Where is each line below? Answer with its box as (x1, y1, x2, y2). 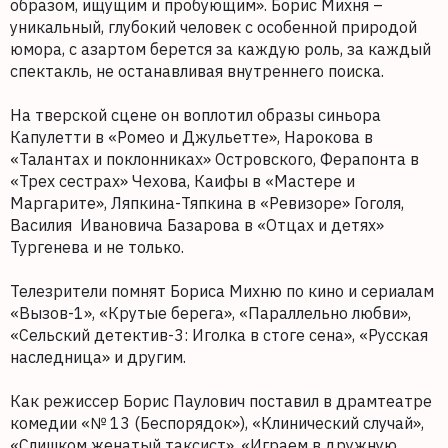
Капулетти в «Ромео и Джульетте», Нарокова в (10, 127, 373, 148)
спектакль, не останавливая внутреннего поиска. (10, 61, 388, 82)
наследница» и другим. (10, 347, 190, 368)
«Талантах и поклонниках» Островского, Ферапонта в (10, 149, 419, 170)
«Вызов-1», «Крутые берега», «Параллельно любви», (10, 303, 411, 324)
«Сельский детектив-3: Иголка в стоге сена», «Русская (10, 325, 428, 346)
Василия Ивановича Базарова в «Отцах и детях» (10, 215, 384, 236)
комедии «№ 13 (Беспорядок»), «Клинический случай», (10, 413, 424, 434)
